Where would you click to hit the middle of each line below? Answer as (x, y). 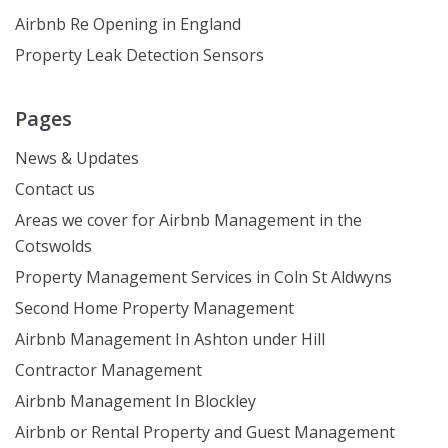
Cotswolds (53, 246)
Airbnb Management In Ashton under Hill (170, 339)
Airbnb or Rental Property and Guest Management (205, 432)
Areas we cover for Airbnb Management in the (188, 220)
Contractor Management (108, 370)
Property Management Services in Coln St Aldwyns (203, 277)
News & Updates (77, 158)
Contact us (55, 189)
